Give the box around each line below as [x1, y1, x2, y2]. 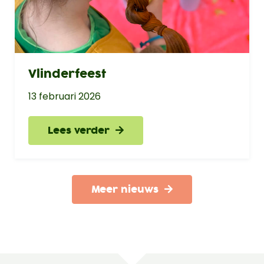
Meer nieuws [91, 182, 164, 197]
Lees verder [47, 123, 115, 138]
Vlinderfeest [28, 65, 106, 83]
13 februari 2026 [28, 89, 101, 103]
